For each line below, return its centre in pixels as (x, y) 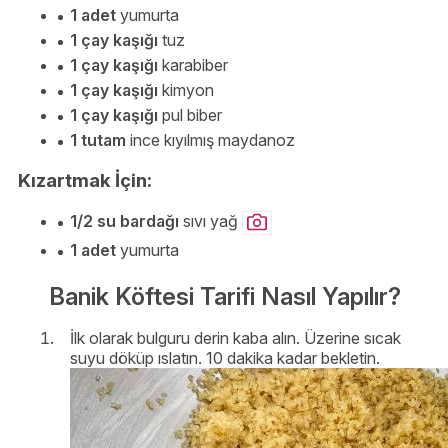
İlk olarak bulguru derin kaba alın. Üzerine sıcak (235, 338)
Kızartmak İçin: (85, 180)
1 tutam (98, 140)
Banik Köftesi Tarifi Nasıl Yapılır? (225, 296)
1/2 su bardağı (124, 221)
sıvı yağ (210, 221)
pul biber (190, 115)
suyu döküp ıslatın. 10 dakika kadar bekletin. (225, 358)
